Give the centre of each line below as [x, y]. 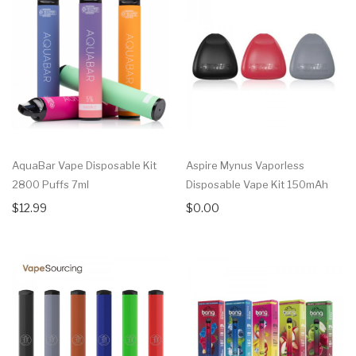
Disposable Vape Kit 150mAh [257, 184]
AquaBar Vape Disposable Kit [84, 165]
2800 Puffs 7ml [50, 184]
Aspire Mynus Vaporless [245, 165]
